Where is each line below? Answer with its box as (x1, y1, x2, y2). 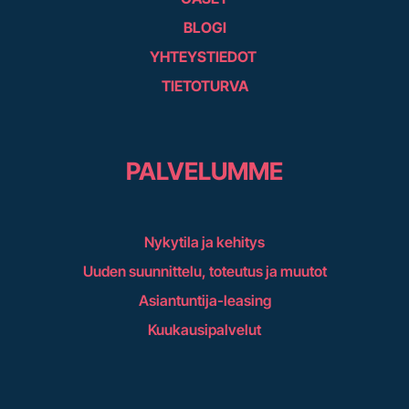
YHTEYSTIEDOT (150, 47, 259, 66)
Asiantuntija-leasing (138, 290, 271, 309)
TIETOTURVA (161, 76, 248, 95)
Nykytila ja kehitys (144, 232, 265, 251)
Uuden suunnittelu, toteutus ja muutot (82, 261, 327, 280)
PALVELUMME (126, 156, 283, 186)
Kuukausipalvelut (148, 320, 261, 339)
